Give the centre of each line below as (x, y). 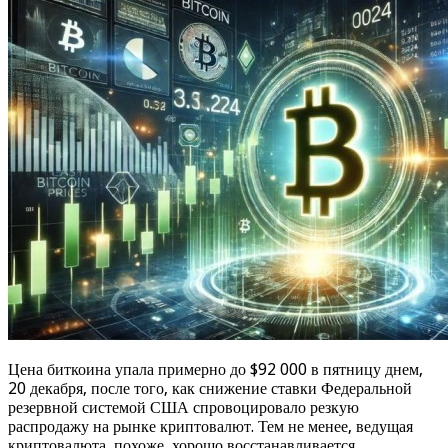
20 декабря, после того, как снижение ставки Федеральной (210, 388)
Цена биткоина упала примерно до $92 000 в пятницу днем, (215, 369)
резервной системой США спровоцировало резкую (183, 407)
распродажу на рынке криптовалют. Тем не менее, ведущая (210, 426)
